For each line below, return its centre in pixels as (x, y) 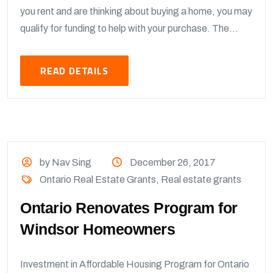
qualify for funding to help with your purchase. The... (129, 28)
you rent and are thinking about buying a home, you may (136, 11)
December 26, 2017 (172, 162)
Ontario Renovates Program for (129, 208)
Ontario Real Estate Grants (98, 179)
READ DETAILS (74, 71)
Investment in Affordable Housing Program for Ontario (135, 264)
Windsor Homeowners (97, 229)
